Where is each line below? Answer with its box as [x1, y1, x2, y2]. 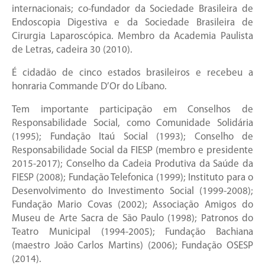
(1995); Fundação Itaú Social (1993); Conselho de [12, 132, 253, 143]
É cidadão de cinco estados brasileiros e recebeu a [12, 68, 253, 79]
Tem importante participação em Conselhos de [12, 105, 253, 115]
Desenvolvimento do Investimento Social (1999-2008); [12, 186, 253, 197]
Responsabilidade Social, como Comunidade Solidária [12, 118, 253, 129]
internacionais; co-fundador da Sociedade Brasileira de [12, 4, 253, 15]
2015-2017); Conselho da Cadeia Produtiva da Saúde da [12, 159, 253, 170]
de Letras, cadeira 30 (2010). [12, 45, 132, 56]
